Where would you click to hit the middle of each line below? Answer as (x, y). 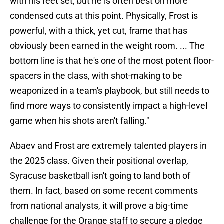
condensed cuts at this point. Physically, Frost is (104, 16)
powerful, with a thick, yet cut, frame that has (99, 31)
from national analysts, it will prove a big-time (99, 206)
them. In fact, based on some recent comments (104, 191)
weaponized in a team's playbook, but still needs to (110, 91)
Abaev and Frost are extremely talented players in (108, 146)
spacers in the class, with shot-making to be (96, 76)
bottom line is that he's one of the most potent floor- (112, 61)
